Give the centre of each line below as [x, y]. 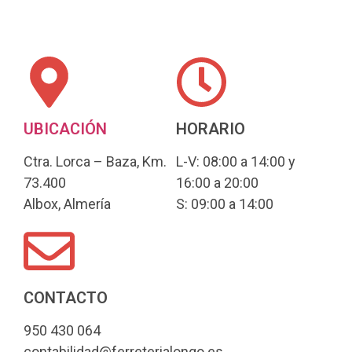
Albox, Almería [67, 203]
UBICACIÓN [65, 128]
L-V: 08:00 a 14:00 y [236, 161]
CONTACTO [66, 298]
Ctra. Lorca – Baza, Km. [95, 161]
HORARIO [211, 128]
